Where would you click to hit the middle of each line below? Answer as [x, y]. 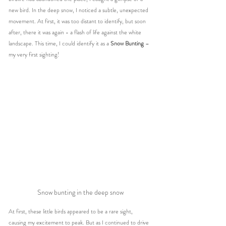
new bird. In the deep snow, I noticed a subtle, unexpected [79, 10]
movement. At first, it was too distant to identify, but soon [78, 21]
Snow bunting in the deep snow [80, 192]
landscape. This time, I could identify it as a [60, 43]
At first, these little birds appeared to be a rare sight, [71, 211]
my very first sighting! [34, 54]
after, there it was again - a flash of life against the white [76, 32]
